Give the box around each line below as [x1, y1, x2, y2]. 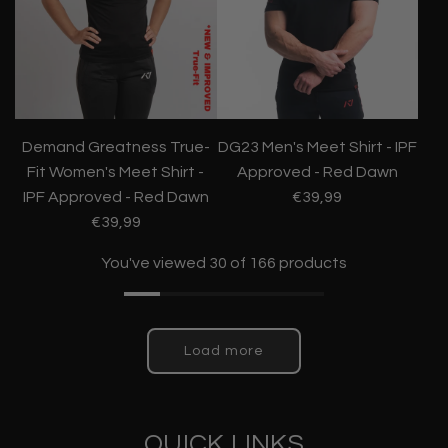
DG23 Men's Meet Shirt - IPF [217, 139, 417, 156]
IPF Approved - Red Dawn [22, 189, 209, 206]
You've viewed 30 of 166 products [101, 255, 347, 272]
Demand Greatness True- [21, 139, 210, 156]
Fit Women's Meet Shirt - [27, 164, 205, 181]
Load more [184, 344, 264, 359]
